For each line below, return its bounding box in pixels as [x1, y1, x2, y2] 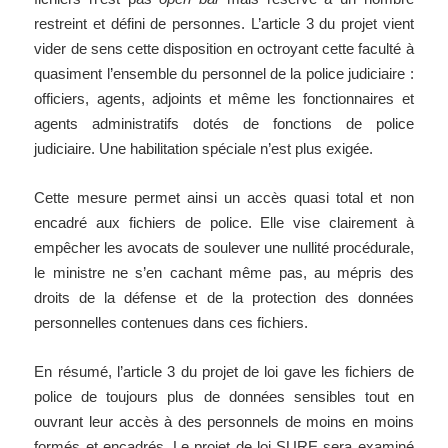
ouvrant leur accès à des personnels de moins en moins [34, 413, 414, 431]
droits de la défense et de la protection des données [34, 289, 414, 307]
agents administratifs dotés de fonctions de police [34, 115, 414, 133]
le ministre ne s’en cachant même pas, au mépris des [34, 264, 414, 282]
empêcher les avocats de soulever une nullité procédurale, [34, 239, 414, 257]
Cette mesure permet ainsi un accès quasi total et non [34, 189, 414, 207]
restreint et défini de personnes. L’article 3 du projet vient [34, 15, 414, 33]
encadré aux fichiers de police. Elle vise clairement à [34, 214, 414, 232]
